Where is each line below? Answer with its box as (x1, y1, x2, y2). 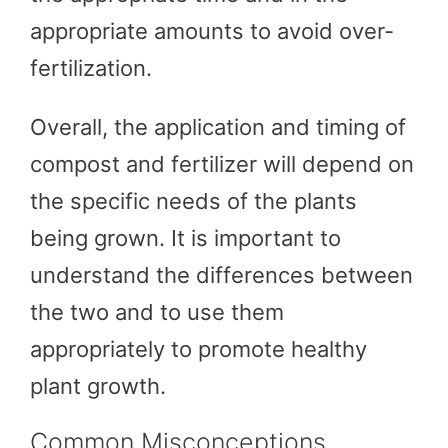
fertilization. (30, 54, 152, 81)
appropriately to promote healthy (30, 335, 367, 362)
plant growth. (30, 372, 166, 399)
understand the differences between (30, 261, 413, 288)
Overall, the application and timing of (30, 113, 406, 140)
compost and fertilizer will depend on (30, 150, 414, 177)
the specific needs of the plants (30, 187, 357, 214)
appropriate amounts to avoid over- (30, 17, 394, 44)
